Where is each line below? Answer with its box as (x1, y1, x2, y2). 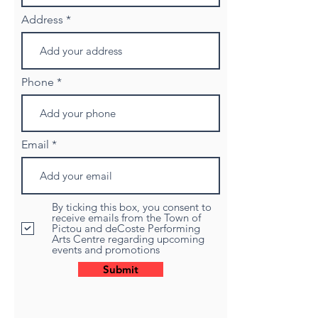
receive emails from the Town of (52, 211, 201, 224)
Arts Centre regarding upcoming (52, 232, 204, 246)
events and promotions (52, 243, 160, 256)
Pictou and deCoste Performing (52, 221, 200, 235)
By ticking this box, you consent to (52, 200, 212, 214)
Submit (103, 263, 138, 276)
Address (21, 13, 63, 26)
